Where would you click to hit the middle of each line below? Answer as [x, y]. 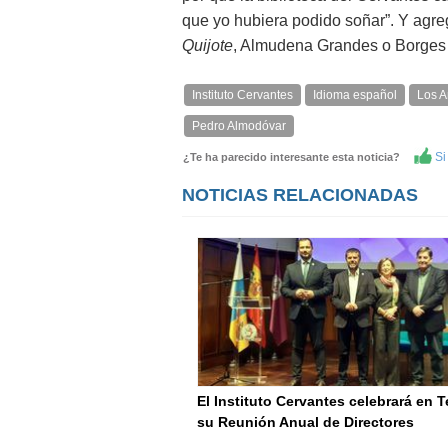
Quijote [207, 45]
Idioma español [355, 95]
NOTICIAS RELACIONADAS [300, 195]
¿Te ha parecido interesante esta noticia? [296, 157]
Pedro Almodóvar [239, 126]
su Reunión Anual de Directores [305, 422]
